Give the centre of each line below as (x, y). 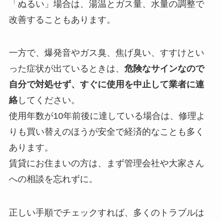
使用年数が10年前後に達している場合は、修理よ (107, 116)
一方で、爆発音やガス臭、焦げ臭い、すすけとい (106, 53)
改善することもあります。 (62, 19)
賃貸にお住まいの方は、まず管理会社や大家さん (106, 164)
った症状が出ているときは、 (66, 69)
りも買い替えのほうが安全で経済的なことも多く (106, 132)
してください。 (49, 100)
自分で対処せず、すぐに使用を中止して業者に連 (106, 85)
